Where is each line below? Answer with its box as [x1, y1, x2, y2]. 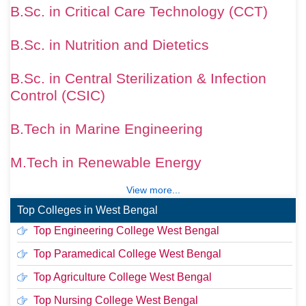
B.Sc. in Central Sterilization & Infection [10, 70, 266, 86]
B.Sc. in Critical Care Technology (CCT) [10, 3, 268, 19]
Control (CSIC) [10, 87, 105, 103]
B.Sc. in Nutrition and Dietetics [10, 36, 209, 53]
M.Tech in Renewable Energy [10, 154, 201, 170]
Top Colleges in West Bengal [17, 204, 158, 216]
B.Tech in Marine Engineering [10, 120, 203, 137]
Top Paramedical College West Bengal [33, 247, 221, 260]
